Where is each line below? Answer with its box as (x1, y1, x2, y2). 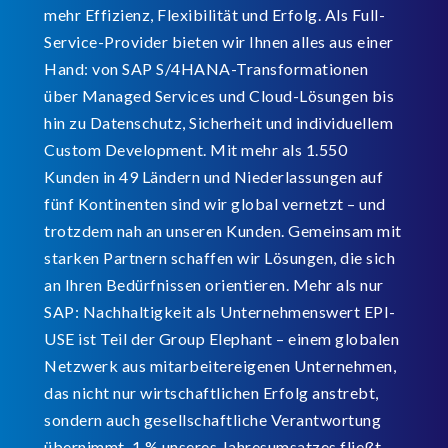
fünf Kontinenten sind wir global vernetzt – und (44, 194, 386, 214)
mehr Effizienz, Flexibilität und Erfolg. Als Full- (44, 5, 385, 25)
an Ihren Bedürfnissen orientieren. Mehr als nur (44, 275, 384, 295)
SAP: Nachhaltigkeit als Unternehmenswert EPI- (44, 302, 396, 322)
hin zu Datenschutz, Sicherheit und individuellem (44, 113, 393, 133)
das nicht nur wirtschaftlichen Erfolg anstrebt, (44, 383, 379, 403)
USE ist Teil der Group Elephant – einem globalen (44, 329, 399, 349)
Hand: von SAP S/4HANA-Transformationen (44, 59, 368, 79)
